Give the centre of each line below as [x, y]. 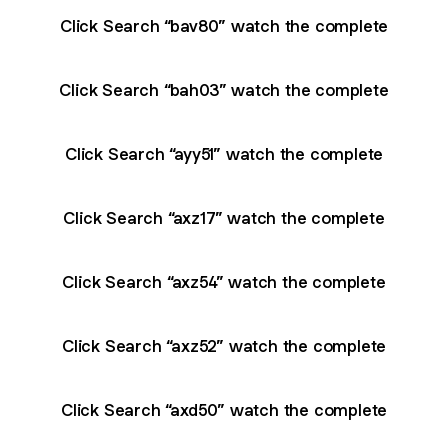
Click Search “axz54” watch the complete [224, 281]
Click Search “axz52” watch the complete [224, 345]
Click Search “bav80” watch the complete [224, 25]
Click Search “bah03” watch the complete [224, 89]
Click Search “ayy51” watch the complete [224, 153]
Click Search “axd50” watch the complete [224, 409]
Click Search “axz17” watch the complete [224, 217]
